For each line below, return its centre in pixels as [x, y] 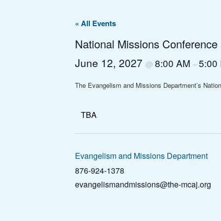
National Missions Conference [146, 43]
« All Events [95, 23]
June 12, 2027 [110, 62]
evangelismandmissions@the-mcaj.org [143, 184]
